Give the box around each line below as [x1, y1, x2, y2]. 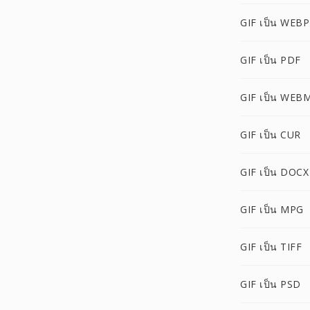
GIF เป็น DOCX [240, 165, 309, 179]
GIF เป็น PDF [240, 53, 301, 66]
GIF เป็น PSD [240, 277, 301, 291]
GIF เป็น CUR [240, 128, 301, 141]
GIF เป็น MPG [240, 203, 304, 216]
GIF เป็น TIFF [240, 240, 302, 253]
